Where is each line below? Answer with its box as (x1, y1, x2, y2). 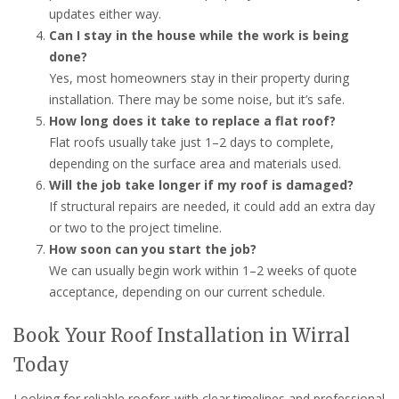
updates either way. (49, 4, 161, 22)
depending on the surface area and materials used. (49, 154, 341, 172)
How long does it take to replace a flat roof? (49, 111, 336, 129)
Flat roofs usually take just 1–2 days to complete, (49, 133, 334, 151)
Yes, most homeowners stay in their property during (49, 69, 349, 86)
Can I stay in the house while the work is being (49, 26, 349, 44)
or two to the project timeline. (49, 218, 222, 236)
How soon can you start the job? (49, 240, 256, 257)
